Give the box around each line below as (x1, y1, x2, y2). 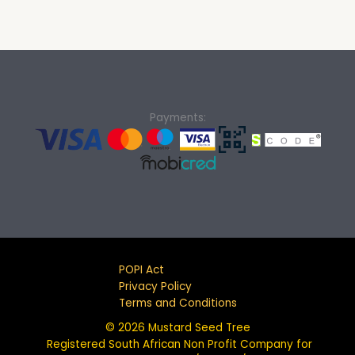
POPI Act (118, 261, 164, 277)
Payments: (149, 110, 206, 126)
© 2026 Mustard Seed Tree (105, 319, 250, 335)
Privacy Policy (118, 278, 192, 294)
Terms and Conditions (118, 295, 237, 311)
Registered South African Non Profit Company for (43, 336, 312, 352)
